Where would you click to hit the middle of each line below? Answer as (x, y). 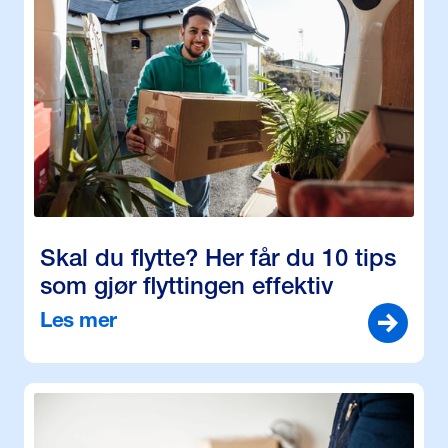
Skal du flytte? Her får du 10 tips (218, 260)
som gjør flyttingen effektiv (186, 288)
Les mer (78, 322)
